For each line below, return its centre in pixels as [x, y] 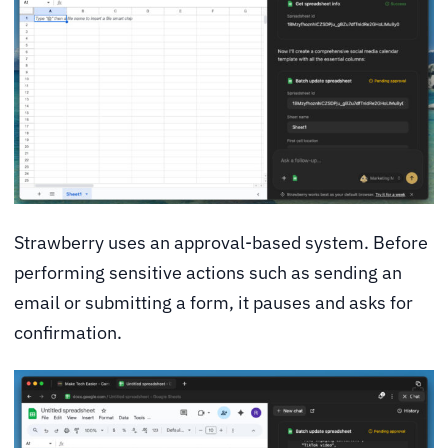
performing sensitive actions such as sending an [208, 273]
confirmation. [68, 333]
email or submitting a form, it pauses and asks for [213, 303]
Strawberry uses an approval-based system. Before [221, 243]
